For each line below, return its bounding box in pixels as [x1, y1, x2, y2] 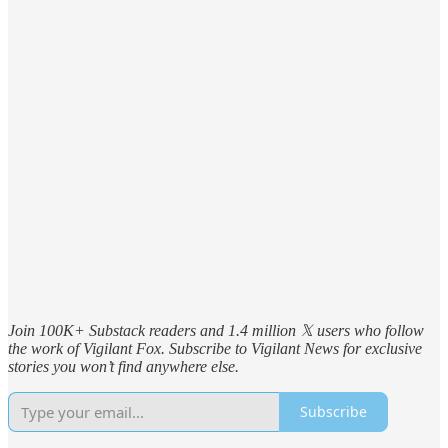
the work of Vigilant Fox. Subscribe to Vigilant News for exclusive [8, 339, 422, 357]
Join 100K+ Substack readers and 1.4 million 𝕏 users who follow [8, 321, 424, 339]
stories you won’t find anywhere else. [8, 357, 239, 375]
